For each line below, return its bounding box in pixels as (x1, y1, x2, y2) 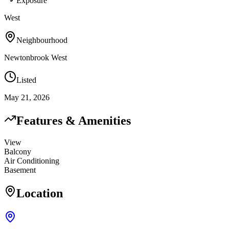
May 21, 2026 (4, 93, 50, 102)
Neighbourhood (16, 36, 67, 45)
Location (16, 187, 63, 200)
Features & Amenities (16, 114, 131, 128)
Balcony (4, 147, 31, 156)
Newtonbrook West (4, 53, 67, 62)
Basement (4, 166, 36, 175)
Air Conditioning (4, 156, 59, 166)
